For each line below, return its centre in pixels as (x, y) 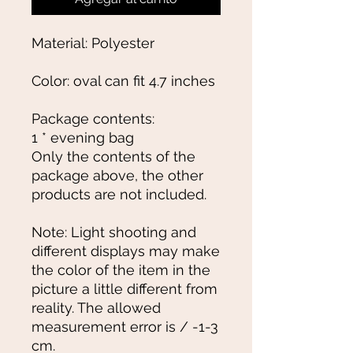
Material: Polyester (93, 43)
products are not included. (119, 194)
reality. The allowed (96, 307)
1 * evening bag (83, 137)
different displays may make (126, 251)
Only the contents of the (113, 156)
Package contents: (93, 118)
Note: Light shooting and (114, 232)
